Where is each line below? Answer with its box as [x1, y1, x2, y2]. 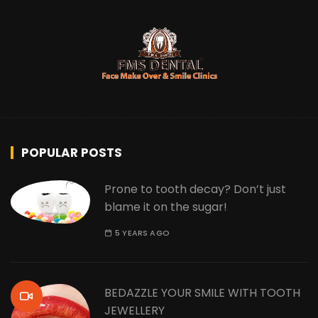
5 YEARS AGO [115, 227, 170, 238]
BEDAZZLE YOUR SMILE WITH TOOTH [104, 285, 300, 301]
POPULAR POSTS [21, 144, 122, 161]
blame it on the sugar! [104, 199, 227, 215]
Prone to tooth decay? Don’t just [104, 181, 286, 197]
